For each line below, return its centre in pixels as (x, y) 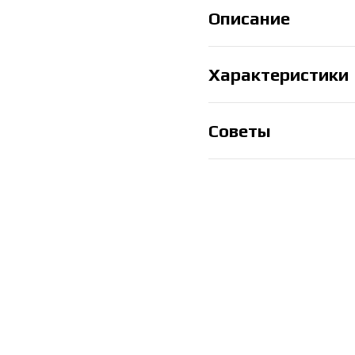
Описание (249, 18)
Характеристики (278, 74)
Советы (239, 130)
